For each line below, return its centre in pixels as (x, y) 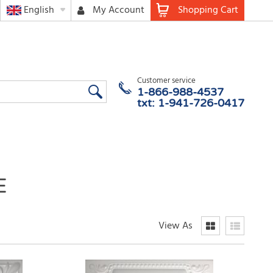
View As (175, 226)
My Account (118, 10)
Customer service (166, 81)
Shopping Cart (208, 10)
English (39, 10)
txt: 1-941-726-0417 (191, 103)
